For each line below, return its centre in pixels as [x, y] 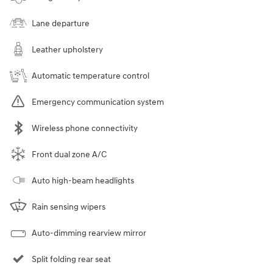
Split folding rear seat [71, 260]
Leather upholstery [67, 50]
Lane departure [61, 24]
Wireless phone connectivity [85, 129]
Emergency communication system [98, 102]
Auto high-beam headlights [83, 181]
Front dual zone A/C [69, 155]
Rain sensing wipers [69, 207]
